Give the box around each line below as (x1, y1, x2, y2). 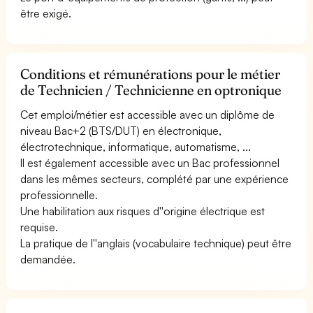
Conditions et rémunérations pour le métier (20, 65, 281, 82)
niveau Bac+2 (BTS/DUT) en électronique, (20, 123, 222, 138)
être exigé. (20, 6, 72, 20)
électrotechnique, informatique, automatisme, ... (20, 139, 252, 154)
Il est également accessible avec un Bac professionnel (20, 155, 280, 170)
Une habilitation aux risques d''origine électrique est (20, 203, 265, 218)
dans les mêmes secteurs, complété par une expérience (20, 171, 289, 186)
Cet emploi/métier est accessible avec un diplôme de (20, 107, 275, 122)
